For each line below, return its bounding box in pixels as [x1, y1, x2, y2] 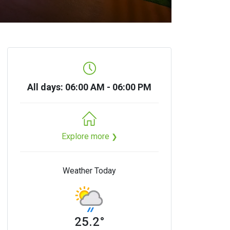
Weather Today [63, 165, 116, 176]
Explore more [61, 131, 111, 141]
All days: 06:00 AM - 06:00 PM [27, 81, 151, 92]
